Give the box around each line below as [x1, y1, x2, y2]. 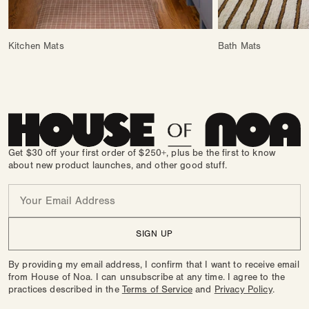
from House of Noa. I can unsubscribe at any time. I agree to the [8, 272, 285, 283]
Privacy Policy [214, 284, 272, 295]
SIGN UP [136, 228, 173, 239]
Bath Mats [218, 41, 261, 52]
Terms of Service [121, 284, 193, 295]
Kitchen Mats [8, 41, 64, 52]
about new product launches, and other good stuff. [8, 160, 227, 171]
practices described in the [8, 284, 122, 295]
